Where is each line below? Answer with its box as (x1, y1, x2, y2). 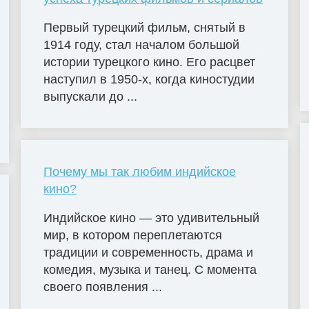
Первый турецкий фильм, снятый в (43, 20, 246, 34)
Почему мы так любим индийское (43, 164, 237, 179)
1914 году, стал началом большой (43, 37, 240, 52)
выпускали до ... (43, 89, 138, 103)
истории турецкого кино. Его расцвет (43, 54, 256, 69)
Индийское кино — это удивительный (43, 210, 260, 225)
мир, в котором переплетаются (43, 228, 223, 242)
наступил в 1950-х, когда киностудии (43, 72, 255, 86)
